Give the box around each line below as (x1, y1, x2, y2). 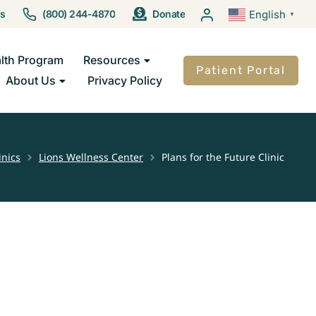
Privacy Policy (87, 73, 162, 87)
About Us (5, 73, 56, 87)
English (249, 8, 286, 22)
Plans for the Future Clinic (162, 150, 284, 164)
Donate (152, 8, 185, 20)
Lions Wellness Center (39, 150, 143, 164)
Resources (83, 53, 140, 67)
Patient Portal (195, 63, 286, 77)
